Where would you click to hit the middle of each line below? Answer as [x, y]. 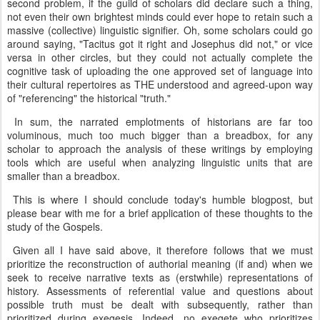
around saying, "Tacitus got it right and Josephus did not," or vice [160, 44]
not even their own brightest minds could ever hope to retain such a [160, 16]
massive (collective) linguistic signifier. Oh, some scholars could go [160, 30]
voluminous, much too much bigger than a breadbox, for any [160, 135]
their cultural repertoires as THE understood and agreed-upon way [160, 84]
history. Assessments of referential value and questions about [160, 291]
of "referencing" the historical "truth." [89, 98]
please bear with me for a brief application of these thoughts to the [160, 213]
